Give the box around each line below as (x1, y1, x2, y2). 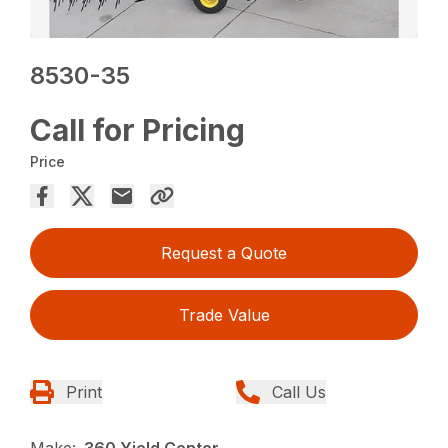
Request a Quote (161, 243, 287, 264)
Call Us (272, 382, 326, 403)
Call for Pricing (30, 112, 246, 149)
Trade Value (178, 305, 270, 326)
